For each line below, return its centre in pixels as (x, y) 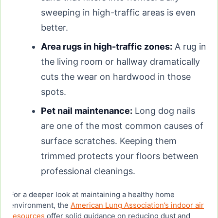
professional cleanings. (88, 171)
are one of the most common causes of (122, 126)
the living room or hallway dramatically (120, 62)
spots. (54, 92)
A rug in (189, 47)
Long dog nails (164, 111)
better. (54, 28)
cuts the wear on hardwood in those (116, 77)
